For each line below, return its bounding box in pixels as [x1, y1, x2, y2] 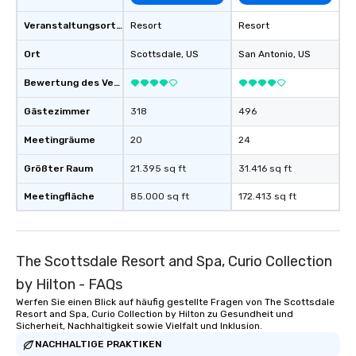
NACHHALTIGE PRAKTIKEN [35, 339, 162, 350]
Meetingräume [24, 133, 95, 145]
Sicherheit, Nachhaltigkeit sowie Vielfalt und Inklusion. [16, 319, 262, 331]
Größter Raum [24, 162, 93, 174]
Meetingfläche [24, 190, 95, 202]
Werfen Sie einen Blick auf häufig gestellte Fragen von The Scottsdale [16, 296, 335, 308]
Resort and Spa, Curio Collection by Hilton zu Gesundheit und [16, 308, 293, 319]
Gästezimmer [24, 105, 90, 117]
